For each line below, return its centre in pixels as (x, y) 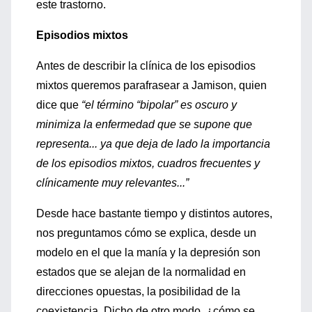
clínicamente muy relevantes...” (112, 183)
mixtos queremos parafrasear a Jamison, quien (151, 85)
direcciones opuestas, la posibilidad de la (138, 291)
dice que (57, 105)
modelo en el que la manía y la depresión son (148, 252)
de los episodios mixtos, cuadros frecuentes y (148, 163)
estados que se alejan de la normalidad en (141, 272)
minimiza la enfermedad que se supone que (144, 124)
